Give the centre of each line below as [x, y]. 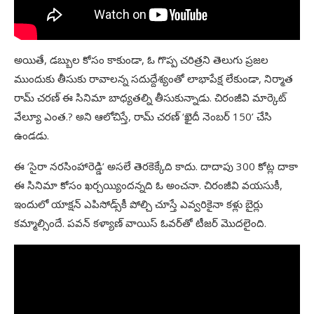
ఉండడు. [32, 135]
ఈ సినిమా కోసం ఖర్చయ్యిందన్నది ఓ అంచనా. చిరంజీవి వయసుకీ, [148, 185]
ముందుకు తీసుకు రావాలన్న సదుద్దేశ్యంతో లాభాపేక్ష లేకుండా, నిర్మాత [153, 78]
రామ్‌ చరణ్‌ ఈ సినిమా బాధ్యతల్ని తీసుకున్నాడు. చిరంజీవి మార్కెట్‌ [150, 97]
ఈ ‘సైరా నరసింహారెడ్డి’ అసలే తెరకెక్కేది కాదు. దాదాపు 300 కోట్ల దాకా [156, 166]
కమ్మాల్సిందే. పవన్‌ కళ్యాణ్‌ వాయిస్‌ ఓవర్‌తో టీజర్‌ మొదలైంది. [140, 223]
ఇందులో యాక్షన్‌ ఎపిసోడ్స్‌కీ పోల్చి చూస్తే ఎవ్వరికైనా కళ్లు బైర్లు [138, 204]
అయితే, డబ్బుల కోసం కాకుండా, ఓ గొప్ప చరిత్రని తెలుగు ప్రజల [141, 59]
